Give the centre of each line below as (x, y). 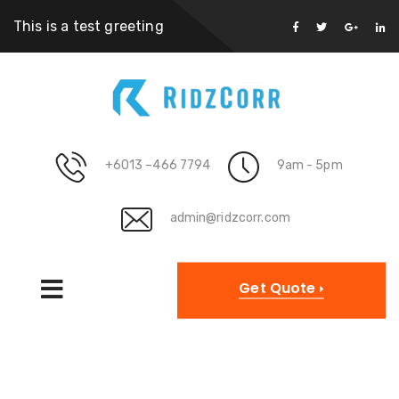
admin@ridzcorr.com (230, 218)
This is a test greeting (89, 26)
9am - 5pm (309, 165)
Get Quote (279, 288)
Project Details (199, 375)
